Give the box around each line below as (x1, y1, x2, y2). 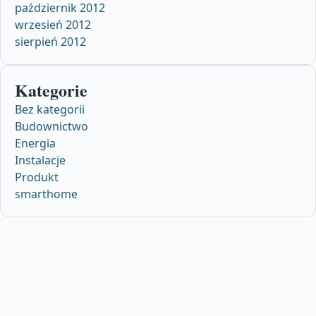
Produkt (15, 169, 59, 186)
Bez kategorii (15, 102, 85, 118)
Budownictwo (15, 119, 88, 135)
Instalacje (15, 152, 66, 169)
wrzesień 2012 (15, 17, 91, 33)
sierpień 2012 (15, 34, 86, 50)
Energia (15, 135, 56, 152)
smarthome (15, 186, 78, 202)
